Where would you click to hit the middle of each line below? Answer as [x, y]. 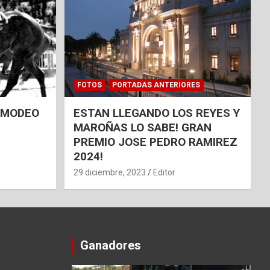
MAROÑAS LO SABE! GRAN [142, 127]
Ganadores [110, 245]
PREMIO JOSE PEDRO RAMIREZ [155, 142]
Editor [164, 172]
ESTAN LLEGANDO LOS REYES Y [156, 113]
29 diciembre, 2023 [109, 172]
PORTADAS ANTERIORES [156, 85]
